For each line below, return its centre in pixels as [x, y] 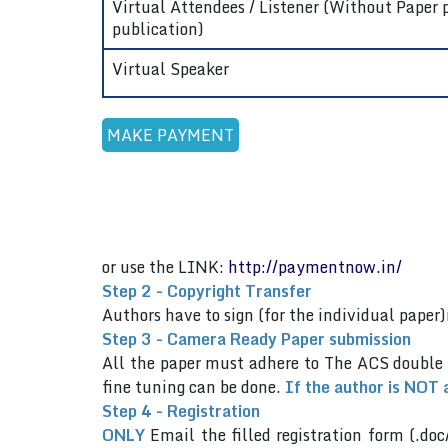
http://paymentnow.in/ [315, 267]
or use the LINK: [165, 267]
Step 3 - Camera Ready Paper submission [256, 339]
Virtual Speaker [170, 69]
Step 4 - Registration [181, 411]
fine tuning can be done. [193, 387]
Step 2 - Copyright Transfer [207, 291]
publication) [158, 29]
